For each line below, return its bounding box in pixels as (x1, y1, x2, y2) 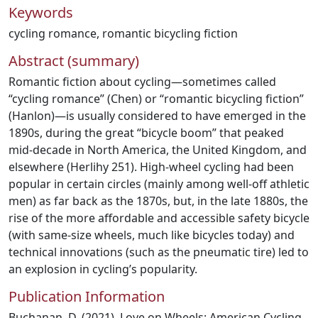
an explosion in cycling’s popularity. (9, 261, 197, 277)
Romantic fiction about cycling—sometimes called (9, 74, 276, 89)
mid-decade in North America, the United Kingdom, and (9, 142, 307, 158)
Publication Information (9, 287, 165, 306)
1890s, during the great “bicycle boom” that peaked (9, 125, 284, 141)
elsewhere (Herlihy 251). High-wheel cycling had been (9, 159, 294, 175)
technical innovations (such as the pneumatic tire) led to (9, 244, 309, 260)
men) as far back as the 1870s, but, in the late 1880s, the (9, 193, 308, 209)
